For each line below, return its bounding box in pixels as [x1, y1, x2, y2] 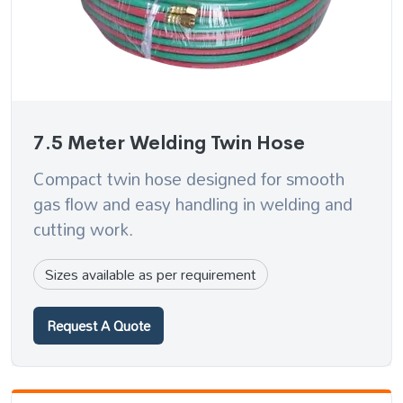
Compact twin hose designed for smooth [33, 162, 345, 196]
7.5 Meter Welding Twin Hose [33, 131, 305, 156]
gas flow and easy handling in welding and [33, 187, 353, 221]
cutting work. [33, 212, 133, 246]
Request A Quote [47, 312, 150, 340]
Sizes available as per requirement [45, 260, 256, 290]
